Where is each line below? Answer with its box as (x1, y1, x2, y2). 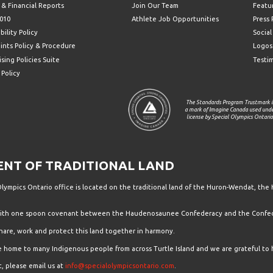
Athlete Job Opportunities (131, 15, 219, 23)
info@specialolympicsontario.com (65, 262, 174, 270)
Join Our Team (131, 1, 179, 9)
